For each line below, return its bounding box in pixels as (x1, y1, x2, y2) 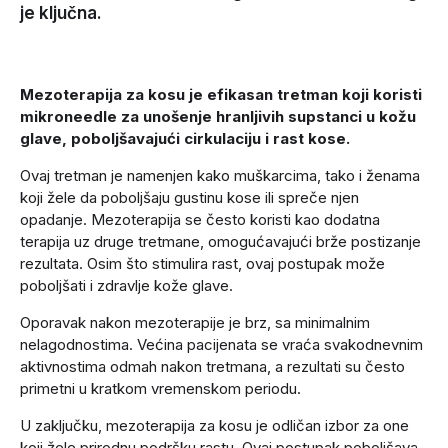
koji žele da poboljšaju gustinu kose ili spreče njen (20, 187, 359, 207)
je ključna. (20, 2, 102, 23)
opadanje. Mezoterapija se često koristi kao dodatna (20, 209, 380, 229)
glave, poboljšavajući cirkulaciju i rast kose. (20, 128, 350, 148)
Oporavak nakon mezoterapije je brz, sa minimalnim (20, 312, 370, 332)
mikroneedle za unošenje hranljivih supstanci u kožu (20, 106, 416, 126)
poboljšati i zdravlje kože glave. (20, 275, 233, 295)
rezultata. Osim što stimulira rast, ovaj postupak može (20, 253, 385, 273)
